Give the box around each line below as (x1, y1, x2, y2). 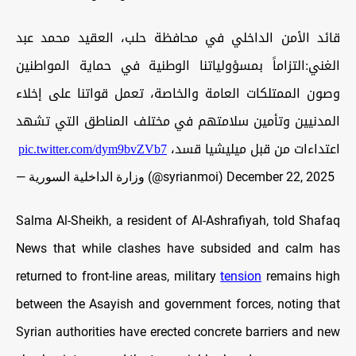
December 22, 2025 (226, 169, 335, 185)
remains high (261, 269, 341, 284)
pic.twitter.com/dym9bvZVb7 (18, 137, 167, 162)
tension (220, 269, 262, 284)
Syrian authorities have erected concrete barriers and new (16, 324, 340, 340)
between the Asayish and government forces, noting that (16, 296, 340, 312)
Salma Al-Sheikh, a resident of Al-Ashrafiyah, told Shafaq (16, 213, 340, 229)
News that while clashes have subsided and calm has (16, 241, 340, 257)
